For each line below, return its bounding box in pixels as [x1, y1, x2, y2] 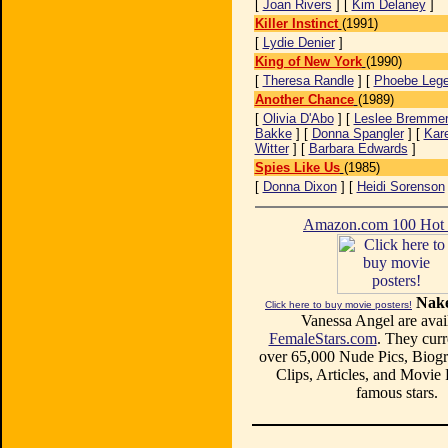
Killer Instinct [254, 16, 338, 31]
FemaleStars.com [268, 330, 377, 347]
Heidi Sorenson [356, 179, 445, 194]
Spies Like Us [254, 160, 340, 175]
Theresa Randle [262, 73, 354, 88]
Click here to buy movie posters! [265, 299, 412, 310]
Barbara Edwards [308, 141, 408, 156]
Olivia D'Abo [262, 111, 334, 126]
